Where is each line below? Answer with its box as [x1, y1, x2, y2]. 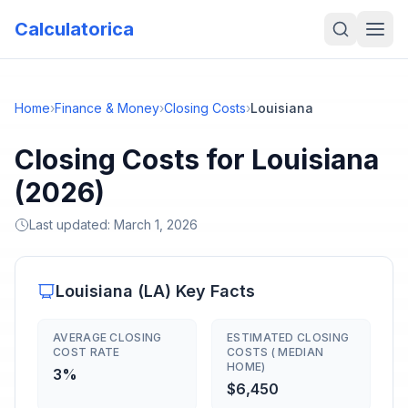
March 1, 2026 [114, 217, 198, 232]
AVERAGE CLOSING [53, 331, 162, 344]
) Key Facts [165, 281, 255, 301]
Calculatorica [15, 18, 134, 40]
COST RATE [53, 345, 120, 359]
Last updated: [29, 217, 114, 232]
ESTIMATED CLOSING [227, 331, 350, 344]
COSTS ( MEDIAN [227, 345, 324, 359]
